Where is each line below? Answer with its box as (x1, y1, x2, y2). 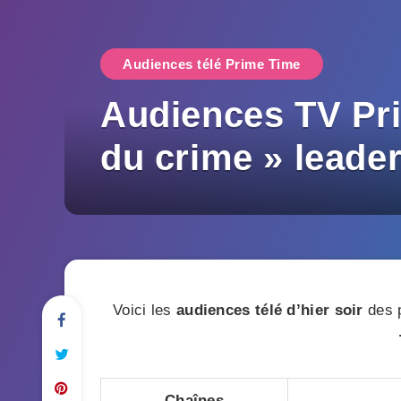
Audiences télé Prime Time (123, 56, 301, 72)
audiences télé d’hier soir (175, 302, 363, 319)
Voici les (112, 302, 176, 319)
